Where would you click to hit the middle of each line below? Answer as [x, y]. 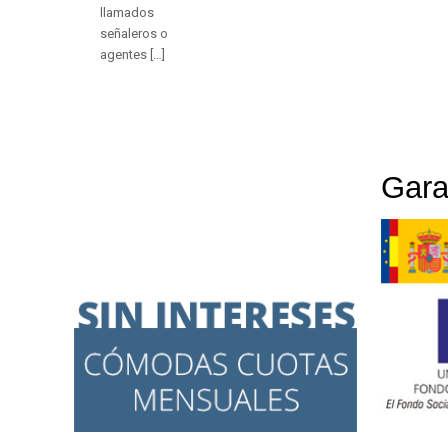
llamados [126, 13]
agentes [123, 55]
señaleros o [133, 34]
